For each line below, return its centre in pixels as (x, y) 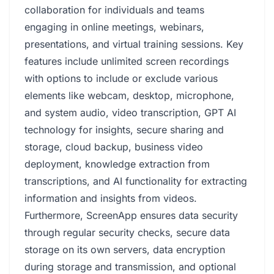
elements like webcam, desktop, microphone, (129, 95)
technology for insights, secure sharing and (124, 130)
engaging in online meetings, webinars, (114, 27)
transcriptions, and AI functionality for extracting (136, 181)
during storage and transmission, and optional (130, 267)
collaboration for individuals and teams (114, 10)
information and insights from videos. (111, 198)
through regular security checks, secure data (127, 232)
